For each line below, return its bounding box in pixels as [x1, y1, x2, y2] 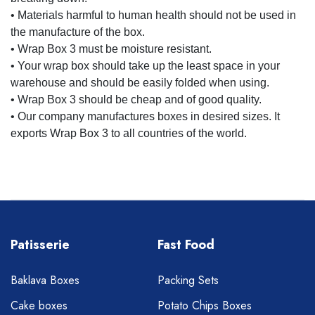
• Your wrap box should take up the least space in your [11, 60, 280, 72]
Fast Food [157, 236, 214, 255]
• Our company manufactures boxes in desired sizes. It [11, 110, 280, 123]
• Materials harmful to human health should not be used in [11, 9, 296, 22]
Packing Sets [157, 272, 219, 289]
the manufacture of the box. [11, 26, 145, 39]
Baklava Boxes [11, 272, 79, 289]
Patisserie [11, 236, 70, 255]
